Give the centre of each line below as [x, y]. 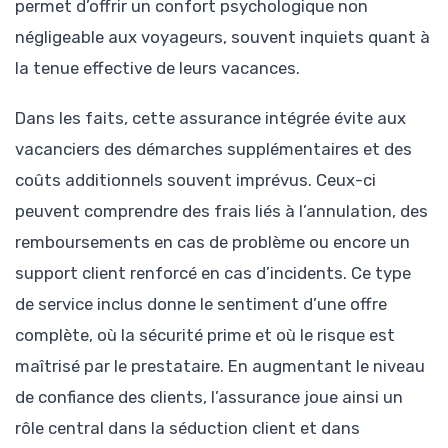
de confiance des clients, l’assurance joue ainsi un [209, 396]
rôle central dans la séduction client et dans [187, 427]
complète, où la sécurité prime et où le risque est [205, 334]
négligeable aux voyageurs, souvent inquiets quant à [222, 36]
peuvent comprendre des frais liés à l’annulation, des [221, 210]
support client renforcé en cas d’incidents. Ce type [213, 272]
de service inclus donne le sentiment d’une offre [201, 303]
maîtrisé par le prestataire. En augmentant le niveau [220, 365]
